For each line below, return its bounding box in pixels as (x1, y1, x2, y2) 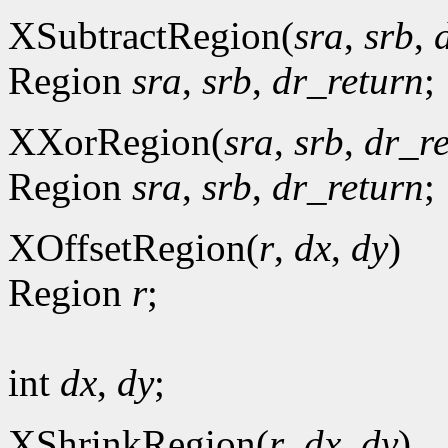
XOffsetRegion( (8, 225, 259, 269)
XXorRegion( (8, 119, 224, 163)
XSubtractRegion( (8, 13, 294, 57)
